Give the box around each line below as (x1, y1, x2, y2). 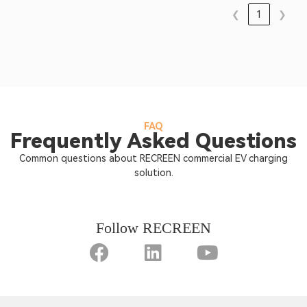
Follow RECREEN (96, 219, 211, 236)
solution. (134, 167, 173, 178)
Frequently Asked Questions (10, 129, 297, 153)
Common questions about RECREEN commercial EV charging (19, 153, 288, 164)
